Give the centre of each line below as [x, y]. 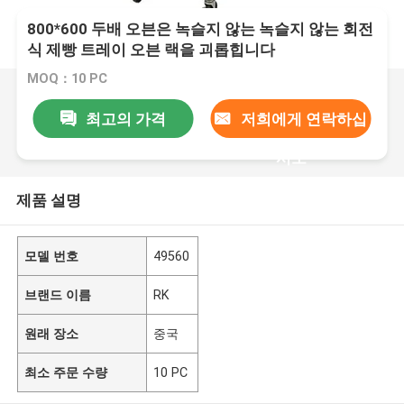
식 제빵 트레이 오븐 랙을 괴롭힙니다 [151, 50]
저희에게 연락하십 [303, 119]
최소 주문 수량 [66, 372]
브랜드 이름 [58, 294]
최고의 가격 [125, 119]
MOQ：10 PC [68, 79]
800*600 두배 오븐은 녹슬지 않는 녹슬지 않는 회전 [201, 29]
